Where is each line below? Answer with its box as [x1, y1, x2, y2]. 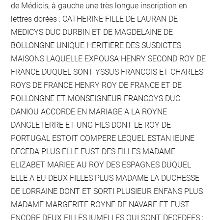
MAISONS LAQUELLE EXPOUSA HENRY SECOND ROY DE [11, 54, 206, 64]
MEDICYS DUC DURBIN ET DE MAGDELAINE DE [11, 27, 173, 37]
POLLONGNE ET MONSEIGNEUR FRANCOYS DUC [11, 94, 181, 104]
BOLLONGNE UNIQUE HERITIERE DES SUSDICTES [11, 41, 182, 51]
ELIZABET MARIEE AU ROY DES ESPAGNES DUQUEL [11, 160, 192, 170]
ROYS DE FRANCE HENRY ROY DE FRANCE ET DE [11, 81, 182, 90]
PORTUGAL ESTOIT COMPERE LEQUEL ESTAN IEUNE [11, 134, 195, 143]
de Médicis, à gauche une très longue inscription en [11, 1, 188, 11]
